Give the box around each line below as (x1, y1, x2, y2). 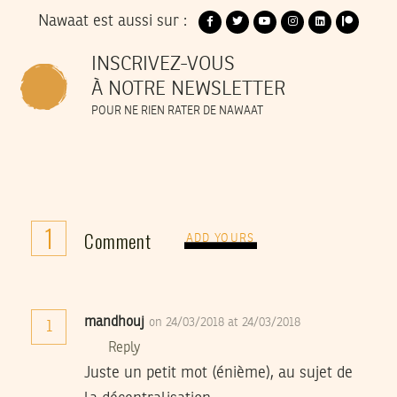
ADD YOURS (185, 233, 255, 245)
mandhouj (84, 315, 144, 330)
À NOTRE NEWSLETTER (91, 79, 285, 99)
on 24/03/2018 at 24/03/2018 (149, 315, 300, 329)
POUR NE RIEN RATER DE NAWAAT (91, 105, 263, 117)
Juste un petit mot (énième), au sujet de (84, 364, 353, 381)
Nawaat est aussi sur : (38, 13, 187, 30)
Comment (84, 226, 152, 254)
